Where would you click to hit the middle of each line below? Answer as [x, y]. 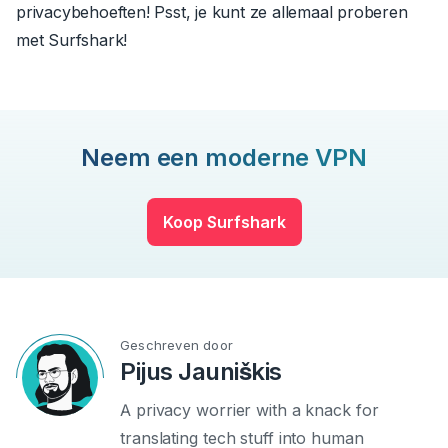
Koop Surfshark [224, 222]
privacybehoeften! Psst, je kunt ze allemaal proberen [212, 12]
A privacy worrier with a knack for [249, 410]
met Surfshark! [72, 40]
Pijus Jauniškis [201, 372]
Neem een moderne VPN [224, 158]
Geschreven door [176, 345]
